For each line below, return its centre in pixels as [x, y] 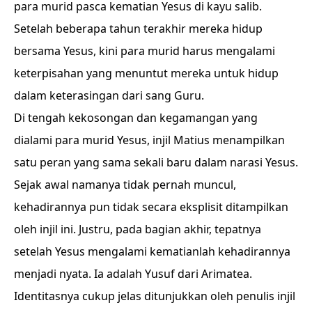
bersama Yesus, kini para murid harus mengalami [145, 51]
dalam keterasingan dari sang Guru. [110, 95]
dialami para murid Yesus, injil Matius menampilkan [149, 140]
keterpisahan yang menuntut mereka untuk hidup [146, 73]
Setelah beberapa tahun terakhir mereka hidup [138, 29]
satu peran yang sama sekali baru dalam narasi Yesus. [156, 162]
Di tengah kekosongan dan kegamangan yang [136, 118]
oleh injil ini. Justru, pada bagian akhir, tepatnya [138, 229]
